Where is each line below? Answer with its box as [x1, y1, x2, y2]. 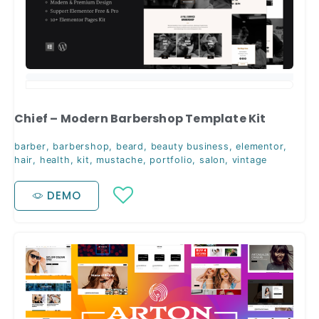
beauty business [150, 140, 229, 152]
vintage [231, 154, 268, 165]
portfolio [150, 154, 193, 165]
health [39, 154, 70, 165]
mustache [96, 154, 143, 165]
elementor [236, 140, 284, 152]
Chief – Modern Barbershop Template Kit [14, 110, 266, 127]
